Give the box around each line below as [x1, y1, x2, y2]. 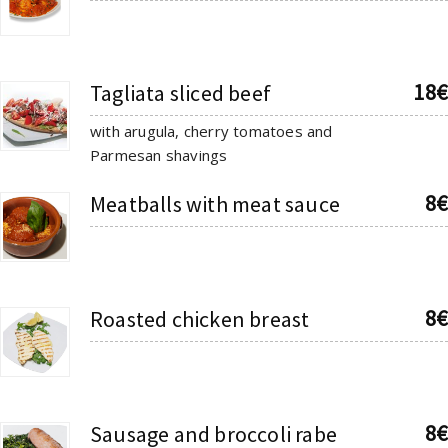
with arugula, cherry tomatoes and [90, 120, 333, 141]
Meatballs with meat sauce [90, 189, 340, 218]
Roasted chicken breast [90, 304, 310, 333]
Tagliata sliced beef [90, 78, 271, 107]
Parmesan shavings [90, 144, 228, 165]
